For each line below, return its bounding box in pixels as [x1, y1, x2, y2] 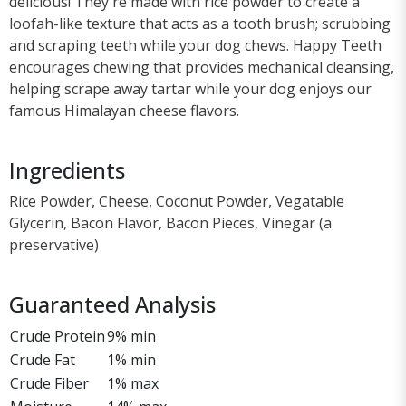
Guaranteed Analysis [9, 289, 216, 319]
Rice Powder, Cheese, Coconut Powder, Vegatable [9, 190, 344, 211]
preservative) [9, 234, 99, 255]
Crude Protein [10, 325, 105, 346]
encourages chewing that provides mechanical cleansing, [9, 56, 394, 77]
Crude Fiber [10, 372, 89, 393]
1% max [107, 372, 159, 393]
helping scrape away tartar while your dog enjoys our [9, 78, 372, 99]
